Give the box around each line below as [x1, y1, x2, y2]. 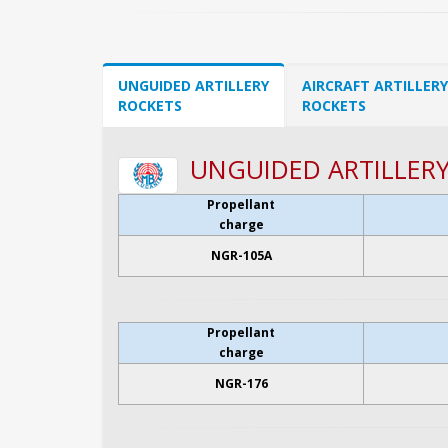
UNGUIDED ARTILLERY [118, 76, 269, 96]
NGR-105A [210, 247, 272, 265]
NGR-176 [214, 375, 268, 393]
